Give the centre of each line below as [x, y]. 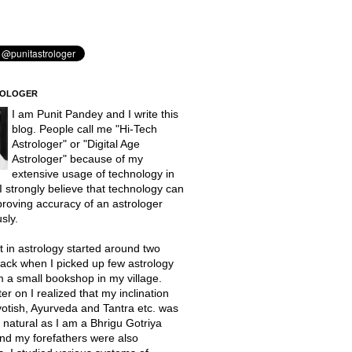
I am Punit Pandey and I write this [95, 114]
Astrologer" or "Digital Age [75, 144]
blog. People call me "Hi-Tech [84, 129]
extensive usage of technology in [93, 174]
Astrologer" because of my [77, 159]
